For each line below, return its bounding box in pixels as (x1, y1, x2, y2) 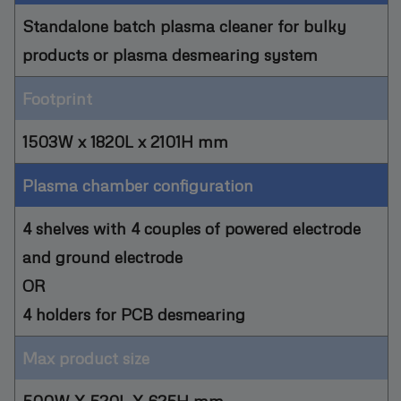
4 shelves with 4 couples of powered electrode (22, 217, 361, 238)
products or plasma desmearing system (22, 43, 318, 64)
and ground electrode (22, 245, 183, 267)
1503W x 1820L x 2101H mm (22, 130, 228, 151)
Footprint (22, 87, 92, 108)
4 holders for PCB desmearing (22, 303, 245, 324)
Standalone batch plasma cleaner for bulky (22, 14, 346, 36)
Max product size (22, 346, 149, 368)
